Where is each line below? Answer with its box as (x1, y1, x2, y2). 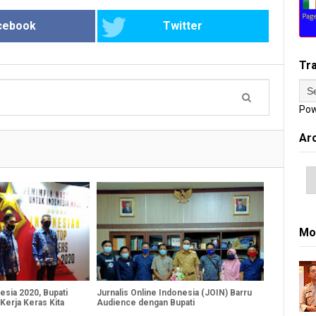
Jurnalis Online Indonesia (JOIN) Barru (97, 288, 253, 298)
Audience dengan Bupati (97, 298, 195, 308)
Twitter (163, 19, 203, 33)
